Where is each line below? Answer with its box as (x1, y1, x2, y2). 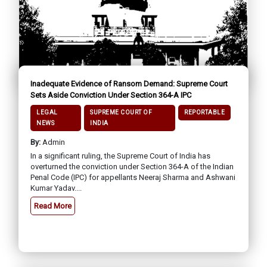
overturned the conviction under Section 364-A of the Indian (30, 162, 234, 171)
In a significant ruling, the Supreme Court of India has (30, 151, 210, 160)
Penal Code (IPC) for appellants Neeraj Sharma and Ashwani (30, 172, 235, 182)
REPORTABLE (184, 108, 225, 116)
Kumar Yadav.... (30, 183, 82, 193)
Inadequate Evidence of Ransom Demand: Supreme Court (30, 79, 228, 88)
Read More (34, 201, 72, 210)
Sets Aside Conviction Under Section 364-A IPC (30, 90, 191, 100)
